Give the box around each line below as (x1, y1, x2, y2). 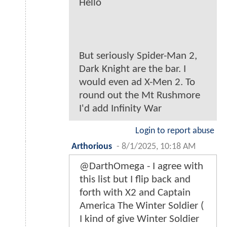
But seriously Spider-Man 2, (79, 51, 197, 62)
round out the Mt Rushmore (79, 90, 200, 101)
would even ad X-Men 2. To (79, 77, 195, 88)
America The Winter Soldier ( (80, 201, 204, 212)
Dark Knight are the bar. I (79, 64, 186, 75)
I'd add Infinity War (79, 103, 162, 115)
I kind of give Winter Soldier (80, 214, 199, 225)
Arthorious (71, 142, 112, 152)
